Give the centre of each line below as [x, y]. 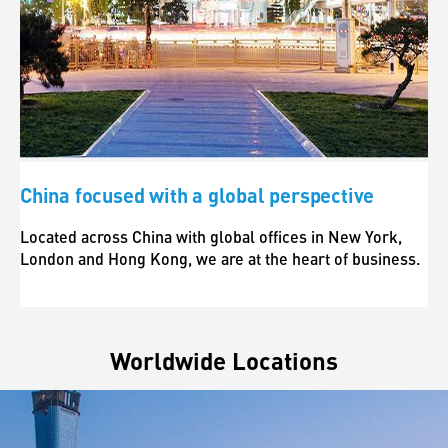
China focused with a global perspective [197, 195]
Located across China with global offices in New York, [211, 236]
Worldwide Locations [224, 360]
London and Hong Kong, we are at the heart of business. [220, 258]
